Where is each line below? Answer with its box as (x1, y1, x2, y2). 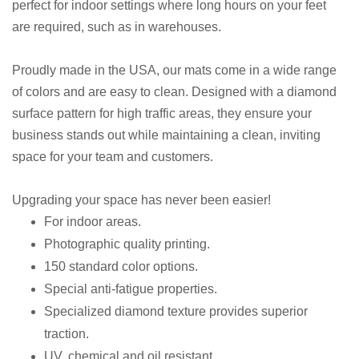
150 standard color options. (44, 259, 201, 273)
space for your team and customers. (12, 149, 213, 163)
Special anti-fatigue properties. (44, 281, 224, 296)
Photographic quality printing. (44, 236, 213, 251)
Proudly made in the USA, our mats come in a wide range (12, 63, 337, 77)
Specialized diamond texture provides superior (44, 304, 308, 318)
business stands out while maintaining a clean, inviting (12, 127, 321, 142)
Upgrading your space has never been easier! (12, 192, 271, 207)
